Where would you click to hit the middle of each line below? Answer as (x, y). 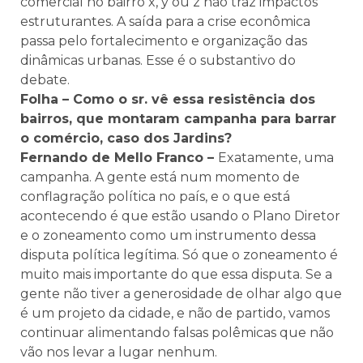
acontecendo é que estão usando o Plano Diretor (180, 216)
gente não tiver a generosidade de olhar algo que (181, 294)
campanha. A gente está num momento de (160, 177)
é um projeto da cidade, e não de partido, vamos (175, 313)
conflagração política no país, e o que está (155, 196)
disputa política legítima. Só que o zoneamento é (179, 255)
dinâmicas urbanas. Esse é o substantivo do (158, 60)
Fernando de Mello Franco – (119, 158)
